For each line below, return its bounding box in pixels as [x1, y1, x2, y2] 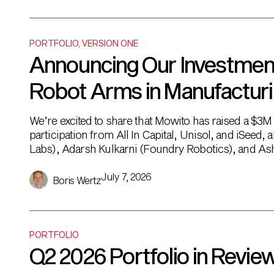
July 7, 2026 [101, 171, 152, 182]
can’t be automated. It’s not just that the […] [29, 156, 229, 169]
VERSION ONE [82, 38, 138, 48]
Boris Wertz [53, 174, 102, 186]
